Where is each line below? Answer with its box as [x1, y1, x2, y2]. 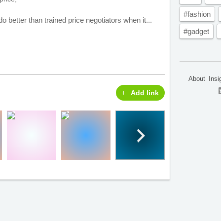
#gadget [184, 27, 209, 36]
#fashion [184, 10, 211, 18]
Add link [131, 89, 159, 97]
